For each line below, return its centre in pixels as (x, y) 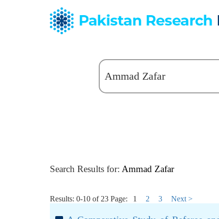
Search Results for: (86, 169)
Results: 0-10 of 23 (79, 199)
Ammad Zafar (148, 169)
